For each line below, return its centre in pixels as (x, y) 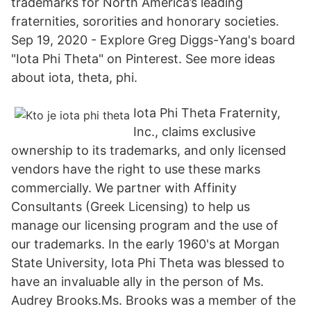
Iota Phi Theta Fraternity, (207, 113)
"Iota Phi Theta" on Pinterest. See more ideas (143, 59)
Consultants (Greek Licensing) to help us (131, 207)
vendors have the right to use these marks (136, 169)
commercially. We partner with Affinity (124, 188)
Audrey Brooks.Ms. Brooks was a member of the (153, 300)
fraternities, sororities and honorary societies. (145, 21)
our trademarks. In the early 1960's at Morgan (145, 244)
